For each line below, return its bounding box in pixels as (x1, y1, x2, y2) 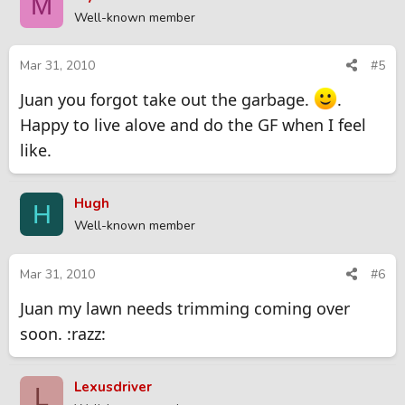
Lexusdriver (74, 377, 152, 396)
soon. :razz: (20, 322, 106, 344)
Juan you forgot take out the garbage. (20, 89, 314, 111)
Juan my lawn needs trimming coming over (20, 297, 350, 319)
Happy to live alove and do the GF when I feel (20, 114, 366, 137)
